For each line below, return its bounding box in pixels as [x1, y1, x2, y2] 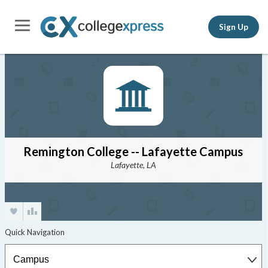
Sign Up [219, 22, 248, 32]
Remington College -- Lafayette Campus [23, 144, 243, 159]
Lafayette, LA [110, 160, 156, 170]
